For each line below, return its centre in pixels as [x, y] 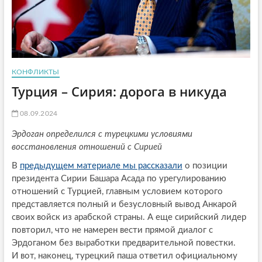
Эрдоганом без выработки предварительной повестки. [123, 243]
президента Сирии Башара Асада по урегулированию [119, 179]
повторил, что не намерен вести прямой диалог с [112, 230]
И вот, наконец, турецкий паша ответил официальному [124, 256]
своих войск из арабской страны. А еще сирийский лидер [129, 218]
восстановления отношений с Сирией [87, 147]
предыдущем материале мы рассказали [101, 166]
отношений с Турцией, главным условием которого [117, 192]
